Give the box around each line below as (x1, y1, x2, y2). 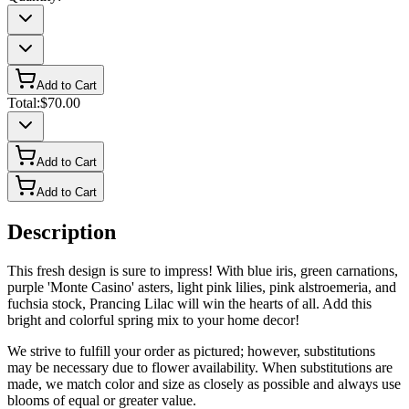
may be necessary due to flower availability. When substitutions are (7, 360, 393, 376)
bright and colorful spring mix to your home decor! (7, 312, 299, 329)
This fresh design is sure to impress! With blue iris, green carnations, (7, 263, 398, 279)
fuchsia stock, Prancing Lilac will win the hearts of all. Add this (7, 296, 372, 312)
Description (7, 220, 116, 245)
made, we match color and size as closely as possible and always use (7, 376, 401, 393)
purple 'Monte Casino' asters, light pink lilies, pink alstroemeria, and (7, 279, 396, 296)
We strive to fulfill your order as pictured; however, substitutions (7, 343, 375, 360)
